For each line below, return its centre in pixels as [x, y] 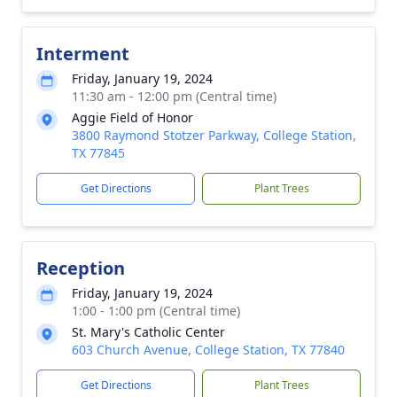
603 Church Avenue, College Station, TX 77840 [208, 350]
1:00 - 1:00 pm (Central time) [156, 311]
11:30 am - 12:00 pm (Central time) [174, 96]
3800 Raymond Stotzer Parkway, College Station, [214, 135]
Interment [83, 54]
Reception [81, 268]
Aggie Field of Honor [132, 117]
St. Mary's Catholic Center [148, 332]
